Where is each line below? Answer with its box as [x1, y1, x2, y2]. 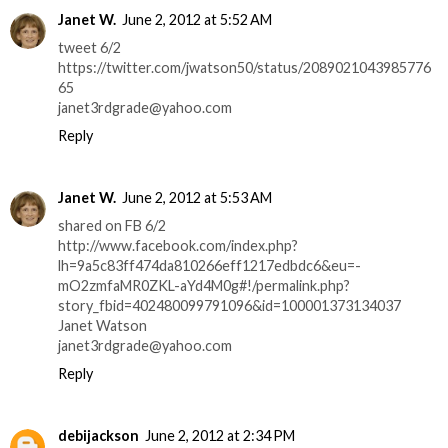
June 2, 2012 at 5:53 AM [122, 189, 272, 207]
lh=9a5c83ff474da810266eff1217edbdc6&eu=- [58, 257, 361, 275]
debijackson [58, 427, 139, 445]
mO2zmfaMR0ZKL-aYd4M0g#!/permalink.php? [58, 277, 350, 295]
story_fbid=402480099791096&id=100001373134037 [58, 297, 401, 315]
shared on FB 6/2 [58, 217, 166, 235]
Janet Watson [58, 317, 147, 335]
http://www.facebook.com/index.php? [58, 237, 298, 255]
